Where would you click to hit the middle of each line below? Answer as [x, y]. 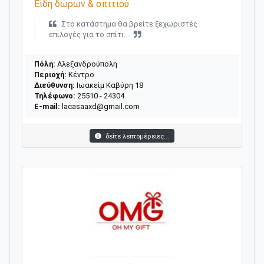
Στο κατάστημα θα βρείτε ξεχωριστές [129, 24]
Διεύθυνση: [55, 85]
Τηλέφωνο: [55, 95]
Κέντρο [80, 74]
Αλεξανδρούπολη [86, 64]
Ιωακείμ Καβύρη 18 [109, 85]
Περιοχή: [50, 74]
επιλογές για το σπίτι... [89, 34]
